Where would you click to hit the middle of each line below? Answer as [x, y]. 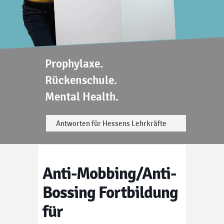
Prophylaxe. [74, 63]
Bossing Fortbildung [110, 193]
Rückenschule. [81, 80]
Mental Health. [81, 96]
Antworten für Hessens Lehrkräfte [111, 123]
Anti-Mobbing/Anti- [109, 174]
